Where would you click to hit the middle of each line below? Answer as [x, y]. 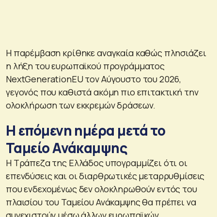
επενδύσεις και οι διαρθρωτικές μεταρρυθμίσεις [105, 176]
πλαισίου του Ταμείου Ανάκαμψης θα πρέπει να [101, 202]
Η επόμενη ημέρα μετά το [86, 130]
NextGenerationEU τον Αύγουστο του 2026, [94, 79]
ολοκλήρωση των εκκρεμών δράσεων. [81, 105]
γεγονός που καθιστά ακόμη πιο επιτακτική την [102, 92]
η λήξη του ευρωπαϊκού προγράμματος [85, 66]
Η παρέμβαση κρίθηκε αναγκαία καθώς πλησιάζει [106, 53]
